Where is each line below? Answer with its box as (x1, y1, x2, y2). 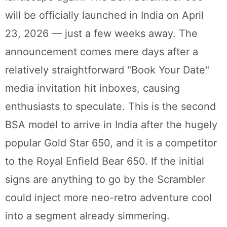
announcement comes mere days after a (5, 46, 198, 58)
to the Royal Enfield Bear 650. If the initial (5, 155, 204, 168)
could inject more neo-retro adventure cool (5, 192, 212, 204)
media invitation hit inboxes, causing (5, 82, 180, 95)
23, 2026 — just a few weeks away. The (5, 27, 198, 40)
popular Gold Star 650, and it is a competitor (5, 137, 217, 149)
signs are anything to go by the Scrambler (5, 173, 205, 186)
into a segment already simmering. (5, 210, 170, 222)
